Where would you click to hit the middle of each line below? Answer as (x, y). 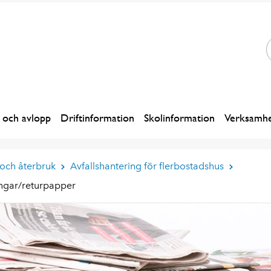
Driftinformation (97, 117)
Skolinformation (179, 117)
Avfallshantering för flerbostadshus (147, 166)
